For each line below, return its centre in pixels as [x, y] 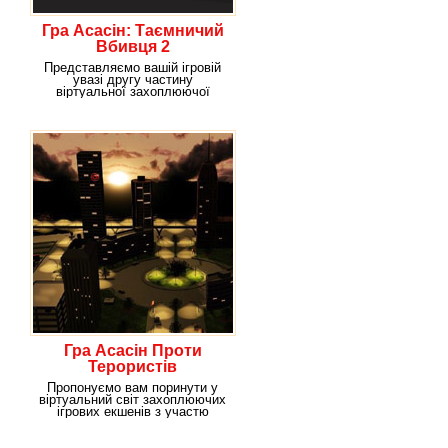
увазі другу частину [132, 79]
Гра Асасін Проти [132, 350]
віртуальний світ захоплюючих [132, 399]
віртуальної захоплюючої [132, 91]
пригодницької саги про [132, 103]
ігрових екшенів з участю [132, 411]
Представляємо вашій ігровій [132, 67]
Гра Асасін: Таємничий [132, 30]
